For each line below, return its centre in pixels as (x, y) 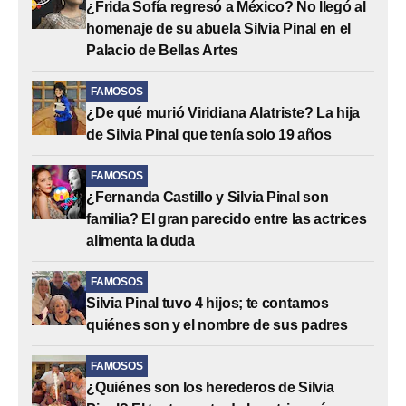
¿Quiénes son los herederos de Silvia (210, 387)
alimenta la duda (141, 240)
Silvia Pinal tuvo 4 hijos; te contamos (208, 303)
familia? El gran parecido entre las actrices (227, 218)
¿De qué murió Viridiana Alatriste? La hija (223, 112)
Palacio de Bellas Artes (163, 50)
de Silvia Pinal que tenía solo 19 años (209, 134)
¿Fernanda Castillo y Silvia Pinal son (208, 197)
